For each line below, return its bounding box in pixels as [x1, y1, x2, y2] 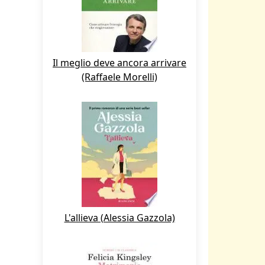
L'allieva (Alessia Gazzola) [64, 211, 175, 224]
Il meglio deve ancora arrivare [53, 56, 186, 69]
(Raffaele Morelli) [82, 70, 157, 83]
